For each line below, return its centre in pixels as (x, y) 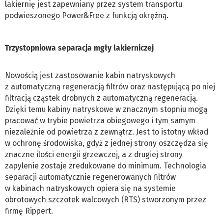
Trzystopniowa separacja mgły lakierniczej (79, 48)
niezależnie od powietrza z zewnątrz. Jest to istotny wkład (107, 132)
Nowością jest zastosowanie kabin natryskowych (90, 75)
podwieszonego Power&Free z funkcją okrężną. (87, 15)
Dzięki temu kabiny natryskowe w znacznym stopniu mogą (106, 109)
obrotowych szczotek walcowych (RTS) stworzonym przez (106, 199)
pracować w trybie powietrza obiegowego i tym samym (100, 120)
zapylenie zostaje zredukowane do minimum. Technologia (106, 165)
